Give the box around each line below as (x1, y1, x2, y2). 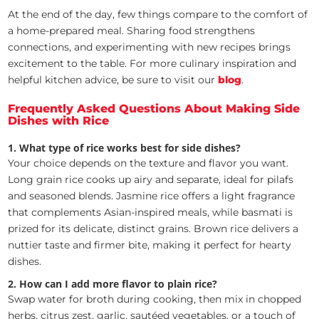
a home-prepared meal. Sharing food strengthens (8, 23, 256, 37)
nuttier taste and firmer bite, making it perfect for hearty (8, 238, 292, 251)
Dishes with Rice (8, 113, 110, 127)
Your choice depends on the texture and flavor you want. (8, 156, 289, 169)
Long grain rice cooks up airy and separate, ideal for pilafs (8, 172, 294, 186)
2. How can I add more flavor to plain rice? (8, 276, 218, 291)
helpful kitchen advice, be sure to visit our (8, 73, 219, 86)
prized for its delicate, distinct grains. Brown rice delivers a (8, 221, 299, 235)
